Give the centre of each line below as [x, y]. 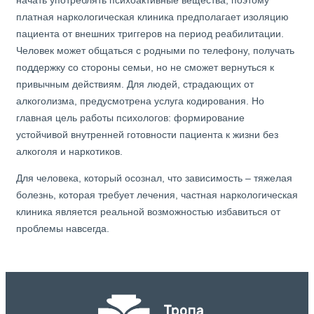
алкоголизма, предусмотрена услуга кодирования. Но [140, 101]
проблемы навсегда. [63, 229]
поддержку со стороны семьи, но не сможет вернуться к [145, 68]
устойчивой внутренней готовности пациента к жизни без [147, 135]
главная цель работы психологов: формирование [130, 118]
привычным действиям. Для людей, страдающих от [135, 84]
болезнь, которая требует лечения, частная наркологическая [157, 195]
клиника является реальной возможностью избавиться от [148, 212]
